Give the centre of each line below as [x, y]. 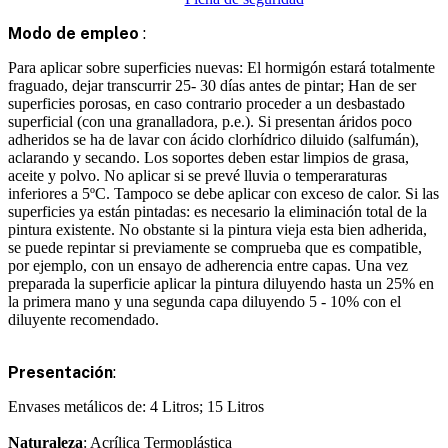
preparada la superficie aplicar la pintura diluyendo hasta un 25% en [221, 283]
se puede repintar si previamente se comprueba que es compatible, [215, 247]
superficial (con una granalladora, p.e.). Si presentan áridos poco [210, 121]
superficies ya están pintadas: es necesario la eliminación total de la [217, 211]
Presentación [60, 372]
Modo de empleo [75, 33]
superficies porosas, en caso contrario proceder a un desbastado [206, 103]
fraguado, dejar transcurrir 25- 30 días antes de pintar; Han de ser [212, 85]
